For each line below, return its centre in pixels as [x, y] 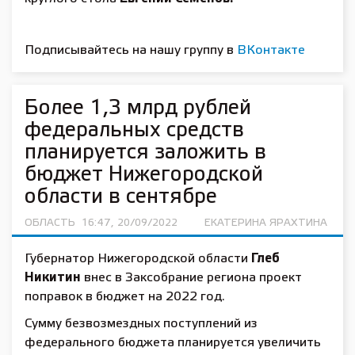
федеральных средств [134, 131]
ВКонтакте [271, 50]
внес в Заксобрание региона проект [191, 278]
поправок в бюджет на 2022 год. [125, 297]
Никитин [53, 278]
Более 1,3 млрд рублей [138, 109]
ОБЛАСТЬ [50, 223]
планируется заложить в [145, 153]
